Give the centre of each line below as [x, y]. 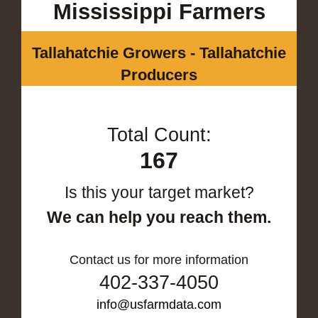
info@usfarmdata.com [159, 304]
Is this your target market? [159, 192]
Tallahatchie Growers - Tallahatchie [159, 53]
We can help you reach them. [159, 217]
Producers [159, 75]
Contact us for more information [159, 259]
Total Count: [159, 135]
